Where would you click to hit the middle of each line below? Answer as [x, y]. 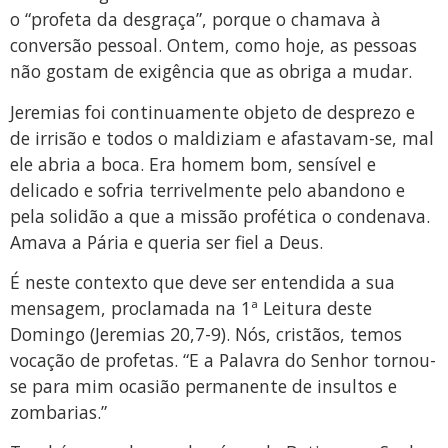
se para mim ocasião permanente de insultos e [203, 385]
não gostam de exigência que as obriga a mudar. [211, 71]
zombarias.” [58, 411]
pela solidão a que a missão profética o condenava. [220, 215]
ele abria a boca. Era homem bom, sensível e [193, 163]
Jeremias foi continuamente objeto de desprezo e [212, 111]
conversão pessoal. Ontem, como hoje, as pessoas [213, 45]
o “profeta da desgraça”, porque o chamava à [195, 19]
